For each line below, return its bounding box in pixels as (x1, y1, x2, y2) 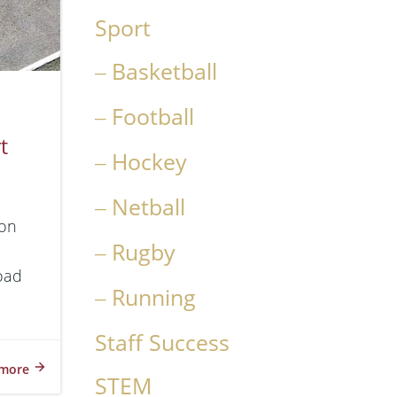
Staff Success (94, 328, 230, 357)
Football (111, 102, 194, 131)
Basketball (111, 57, 217, 86)
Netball (111, 192, 185, 222)
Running (111, 283, 196, 312)
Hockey (111, 147, 187, 176)
